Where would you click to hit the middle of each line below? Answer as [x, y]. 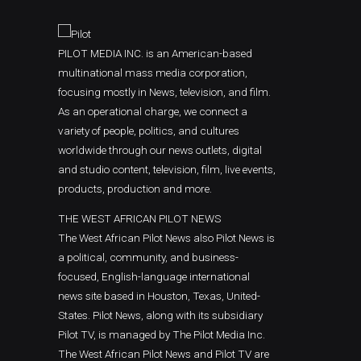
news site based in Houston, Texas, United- [159, 296]
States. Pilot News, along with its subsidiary [160, 315]
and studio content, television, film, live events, [167, 169]
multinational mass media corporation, [153, 72]
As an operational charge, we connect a [153, 111]
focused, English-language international [154, 277]
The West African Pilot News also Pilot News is [166, 238]
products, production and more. [135, 188]
